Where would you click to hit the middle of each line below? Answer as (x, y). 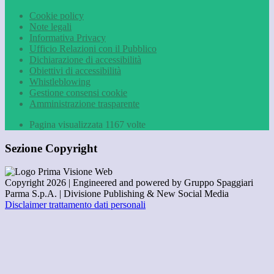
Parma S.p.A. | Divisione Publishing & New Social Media (117, 194)
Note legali (50, 27)
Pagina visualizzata (67, 125)
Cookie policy (57, 16)
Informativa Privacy (68, 38)
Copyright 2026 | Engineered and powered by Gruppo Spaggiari (129, 183)
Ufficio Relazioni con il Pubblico (93, 49)
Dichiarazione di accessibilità (85, 60)
